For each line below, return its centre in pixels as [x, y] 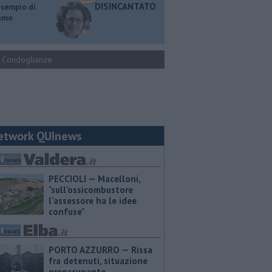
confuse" [66, 212]
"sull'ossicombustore [91, 190]
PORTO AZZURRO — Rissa [100, 250]
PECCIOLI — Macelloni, [94, 179]
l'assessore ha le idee [93, 201]
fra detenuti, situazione [98, 261]
